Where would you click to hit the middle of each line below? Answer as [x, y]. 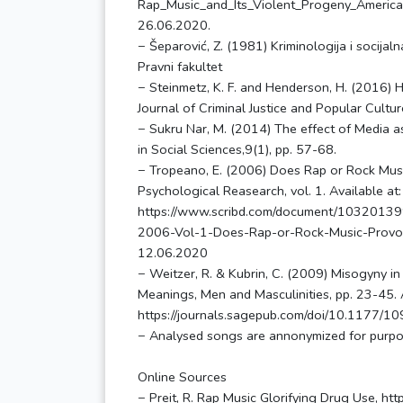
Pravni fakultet [180, 67]
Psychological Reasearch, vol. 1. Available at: [269, 191]
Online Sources [182, 377]
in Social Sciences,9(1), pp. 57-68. [237, 150]
